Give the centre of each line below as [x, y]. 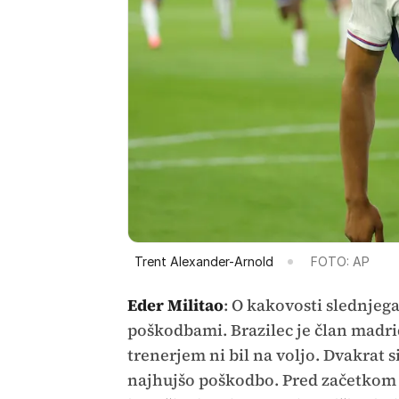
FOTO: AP [340, 262]
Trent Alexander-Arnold [204, 262]
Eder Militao [175, 305]
